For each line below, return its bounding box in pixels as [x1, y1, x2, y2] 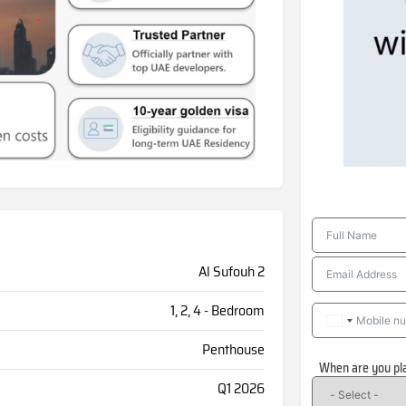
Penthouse [201, 338, 265, 362]
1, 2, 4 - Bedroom [169, 299, 265, 323]
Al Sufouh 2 [198, 260, 265, 284]
